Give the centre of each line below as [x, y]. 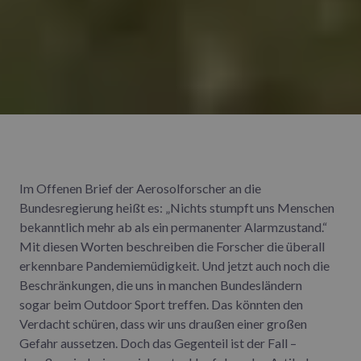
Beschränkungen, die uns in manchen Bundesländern [161, 284]
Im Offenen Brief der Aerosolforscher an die [140, 188]
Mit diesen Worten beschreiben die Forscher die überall [172, 246]
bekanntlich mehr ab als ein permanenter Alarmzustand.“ [173, 226]
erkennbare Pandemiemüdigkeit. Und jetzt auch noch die [174, 265]
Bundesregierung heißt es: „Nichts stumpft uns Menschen [177, 207]
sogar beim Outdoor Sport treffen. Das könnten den [161, 304]
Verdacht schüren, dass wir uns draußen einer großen [163, 323]
